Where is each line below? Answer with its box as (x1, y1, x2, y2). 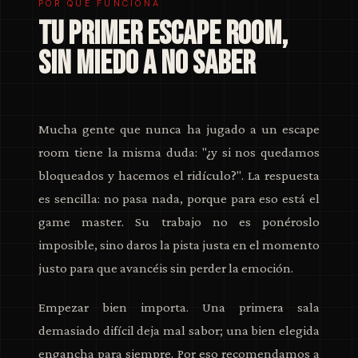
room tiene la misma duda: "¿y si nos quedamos (38, 145, 320, 161)
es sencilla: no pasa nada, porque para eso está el (38, 191, 320, 207)
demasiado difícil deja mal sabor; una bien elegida (38, 323, 320, 339)
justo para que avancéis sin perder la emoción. (38, 261, 293, 276)
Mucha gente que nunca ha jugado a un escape (38, 121, 320, 137)
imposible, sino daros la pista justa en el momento (38, 237, 320, 253)
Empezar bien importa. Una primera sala (38, 300, 320, 316)
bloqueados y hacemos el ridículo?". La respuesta (38, 168, 320, 184)
